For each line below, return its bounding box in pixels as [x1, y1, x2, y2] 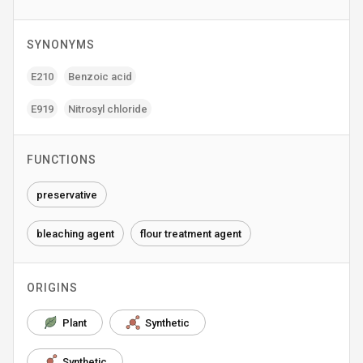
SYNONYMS [27, 38, 95, 51]
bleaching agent [36, 227, 114, 240]
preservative [36, 188, 97, 201]
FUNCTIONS [27, 153, 96, 166]
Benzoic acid [68, 70, 132, 83]
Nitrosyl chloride [68, 102, 147, 115]
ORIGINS [27, 281, 78, 294]
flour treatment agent [140, 227, 241, 240]
